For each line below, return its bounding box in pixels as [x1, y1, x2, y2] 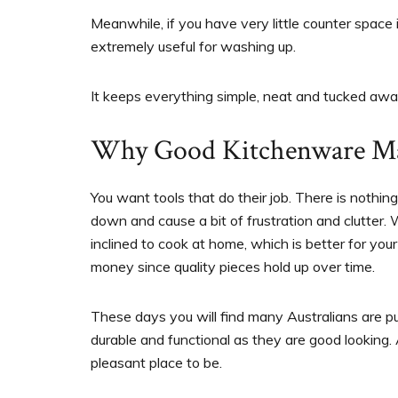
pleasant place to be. [91, 354, 222, 372]
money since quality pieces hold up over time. [91, 258, 375, 276]
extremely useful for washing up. [91, 37, 296, 56]
